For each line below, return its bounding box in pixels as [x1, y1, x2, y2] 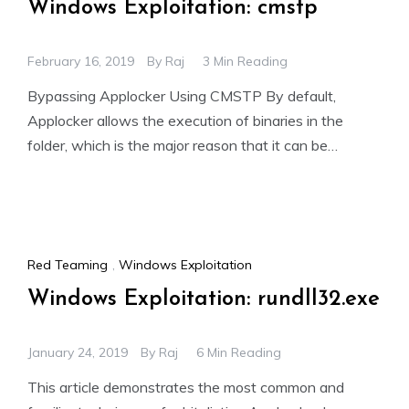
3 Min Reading [203, 53, 288, 70]
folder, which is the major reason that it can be [27, 136, 328, 155]
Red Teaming [27, 256, 108, 273]
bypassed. [27, 161, 94, 180]
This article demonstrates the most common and [27, 377, 344, 396]
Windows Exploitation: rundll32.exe [27, 288, 380, 310]
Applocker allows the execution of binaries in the [27, 111, 343, 131]
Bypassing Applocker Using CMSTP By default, [27, 87, 336, 106]
